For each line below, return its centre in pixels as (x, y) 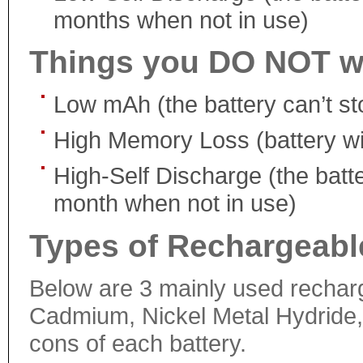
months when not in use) (181, 19)
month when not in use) (175, 203)
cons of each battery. (138, 343)
